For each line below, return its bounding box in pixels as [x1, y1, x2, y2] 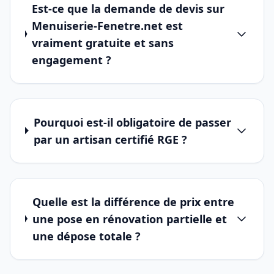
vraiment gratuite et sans [32, 35, 174, 50]
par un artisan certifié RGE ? [33, 131, 187, 147]
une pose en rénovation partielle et [32, 211, 227, 226]
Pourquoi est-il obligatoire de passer [33, 114, 231, 130]
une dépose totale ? [32, 228, 141, 243]
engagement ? [32, 52, 112, 67]
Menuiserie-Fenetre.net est [32, 18, 183, 33]
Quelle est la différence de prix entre [32, 194, 234, 209]
